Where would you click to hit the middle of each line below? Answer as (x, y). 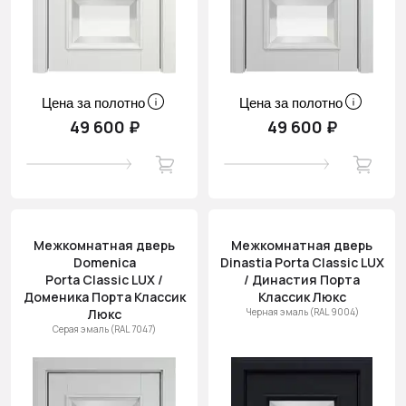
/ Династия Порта (302, 280)
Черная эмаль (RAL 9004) (302, 312)
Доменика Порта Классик (104, 297)
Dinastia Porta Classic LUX (302, 262)
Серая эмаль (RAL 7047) (104, 329)
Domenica (104, 262)
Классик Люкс (302, 297)
